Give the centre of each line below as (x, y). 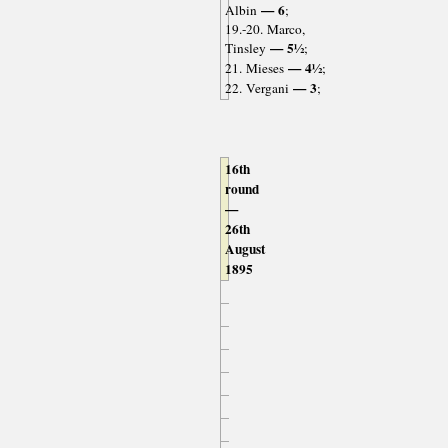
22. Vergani (256, 87)
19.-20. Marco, (264, 28)
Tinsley (245, 47)
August (244, 248)
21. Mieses (254, 67)
